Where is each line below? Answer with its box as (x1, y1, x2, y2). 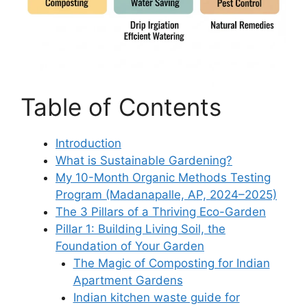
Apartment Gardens (73, 273, 183, 287)
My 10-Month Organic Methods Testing (56, 170, 271, 184)
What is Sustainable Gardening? (56, 153, 232, 167)
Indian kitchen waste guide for (73, 290, 240, 304)
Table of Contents (21, 92, 221, 121)
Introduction (56, 136, 121, 150)
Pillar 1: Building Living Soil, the (56, 221, 225, 236)
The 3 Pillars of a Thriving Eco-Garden (56, 204, 266, 219)
